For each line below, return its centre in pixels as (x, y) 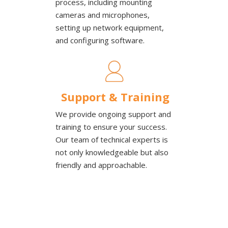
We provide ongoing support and (113, 114)
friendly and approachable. (101, 165)
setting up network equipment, (110, 28)
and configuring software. (100, 40)
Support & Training (115, 97)
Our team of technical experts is (112, 140)
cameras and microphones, (103, 15)
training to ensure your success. (112, 127)
